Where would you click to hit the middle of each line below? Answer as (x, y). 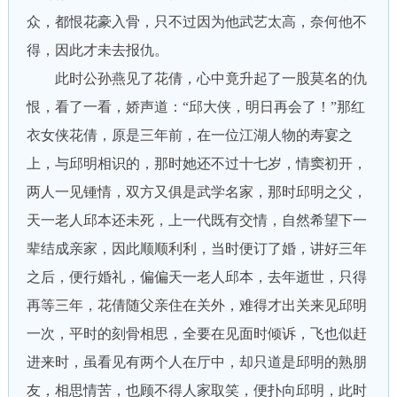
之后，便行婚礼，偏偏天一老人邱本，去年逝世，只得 (196, 277)
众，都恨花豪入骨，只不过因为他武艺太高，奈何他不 (196, 22)
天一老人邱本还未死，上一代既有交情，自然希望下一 (196, 220)
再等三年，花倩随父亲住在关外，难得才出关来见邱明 (196, 305)
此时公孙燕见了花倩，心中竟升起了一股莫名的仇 (196, 78)
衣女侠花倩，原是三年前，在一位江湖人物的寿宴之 (189, 135)
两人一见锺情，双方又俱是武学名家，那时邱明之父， (196, 192)
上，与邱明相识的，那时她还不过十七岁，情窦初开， (196, 163)
